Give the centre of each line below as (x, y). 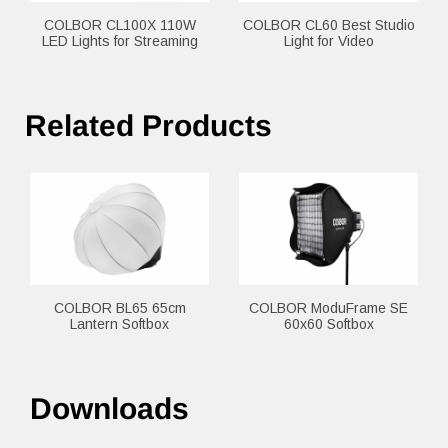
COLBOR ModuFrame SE (328, 308)
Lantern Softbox (119, 324)
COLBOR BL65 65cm (119, 308)
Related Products (148, 126)
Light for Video (328, 41)
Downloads (109, 409)
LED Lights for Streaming (119, 41)
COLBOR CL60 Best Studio (328, 25)
